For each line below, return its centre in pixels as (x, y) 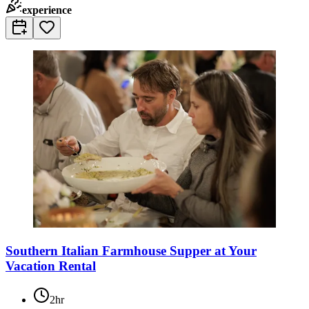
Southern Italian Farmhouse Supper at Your (131, 250)
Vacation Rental (51, 266)
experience (47, 10)
